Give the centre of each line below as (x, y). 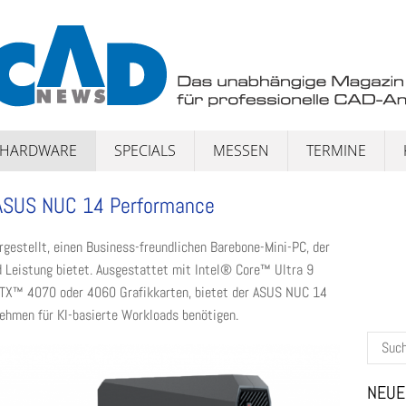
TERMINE (336, 150)
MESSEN (241, 150)
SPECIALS (145, 150)
